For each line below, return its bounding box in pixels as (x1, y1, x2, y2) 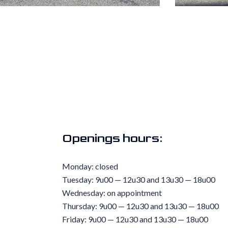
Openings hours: (62, 131, 163, 146)
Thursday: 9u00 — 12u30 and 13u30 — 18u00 (62, 201, 219, 211)
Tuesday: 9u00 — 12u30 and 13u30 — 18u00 (62, 175, 215, 184)
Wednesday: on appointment (62, 188, 162, 197)
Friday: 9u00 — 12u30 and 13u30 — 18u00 (62, 214, 208, 224)
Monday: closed (62, 161, 118, 171)
